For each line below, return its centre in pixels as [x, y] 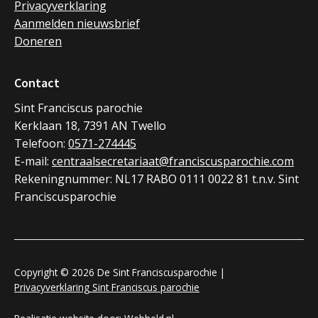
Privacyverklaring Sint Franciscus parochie [107, 287]
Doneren [38, 41]
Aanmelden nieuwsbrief [77, 23]
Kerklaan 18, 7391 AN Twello [90, 126]
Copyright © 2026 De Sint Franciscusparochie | [121, 273]
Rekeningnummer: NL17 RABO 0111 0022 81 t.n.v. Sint [157, 179]
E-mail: [33, 161]
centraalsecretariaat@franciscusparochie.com [173, 161]
